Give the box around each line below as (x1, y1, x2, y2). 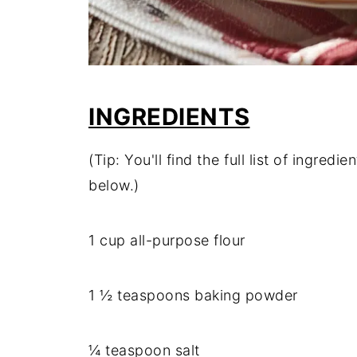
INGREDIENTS (88, 103, 250, 131)
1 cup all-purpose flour (88, 232, 245, 249)
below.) (88, 177, 139, 194)
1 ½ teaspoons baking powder (88, 287, 298, 304)
